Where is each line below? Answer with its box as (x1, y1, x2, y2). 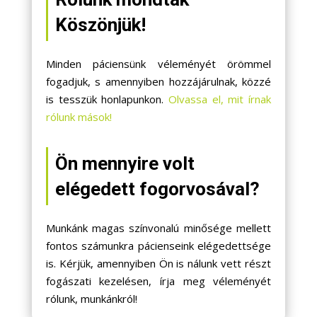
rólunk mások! (45, 109, 112, 124)
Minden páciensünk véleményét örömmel (45, 56, 272, 71)
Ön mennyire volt (54, 152, 195, 174)
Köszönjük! (54, 13, 146, 35)
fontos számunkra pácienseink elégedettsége (45, 238, 272, 253)
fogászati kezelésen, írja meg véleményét (45, 273, 272, 288)
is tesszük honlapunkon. (45, 91, 168, 106)
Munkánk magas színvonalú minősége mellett (45, 220, 272, 235)
